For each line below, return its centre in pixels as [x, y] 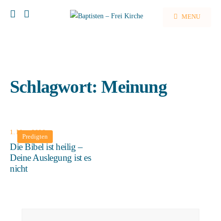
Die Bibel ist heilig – [46, 147]
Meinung [134, 87]
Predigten [35, 136]
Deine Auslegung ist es [51, 158]
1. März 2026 [28, 132]
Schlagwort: [56, 87]
